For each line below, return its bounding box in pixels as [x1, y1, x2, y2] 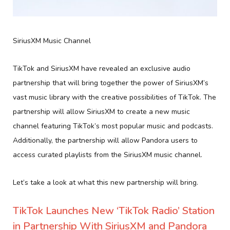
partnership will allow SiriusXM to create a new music [13, 107, 190, 117]
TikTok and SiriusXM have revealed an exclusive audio [13, 64, 190, 74]
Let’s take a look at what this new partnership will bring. [13, 178, 198, 188]
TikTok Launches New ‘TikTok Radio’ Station [13, 204, 215, 218]
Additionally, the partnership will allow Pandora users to [13, 136, 198, 146]
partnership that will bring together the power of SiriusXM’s [13, 78, 208, 88]
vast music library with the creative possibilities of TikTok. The [13, 92, 216, 103]
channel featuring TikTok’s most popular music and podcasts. [13, 121, 213, 131]
